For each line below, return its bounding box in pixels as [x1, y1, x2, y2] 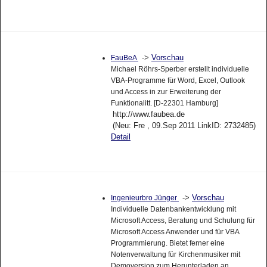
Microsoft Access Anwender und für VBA [110, 228, 239, 237]
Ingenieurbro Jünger [110, 194, 179, 203]
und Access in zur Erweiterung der [110, 87, 221, 96]
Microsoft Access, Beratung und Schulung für [110, 216, 255, 225]
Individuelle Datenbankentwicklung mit [110, 205, 236, 214]
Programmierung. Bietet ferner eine [110, 239, 225, 248]
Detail [110, 132, 131, 141]
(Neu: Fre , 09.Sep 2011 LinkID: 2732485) [112, 120, 256, 130]
